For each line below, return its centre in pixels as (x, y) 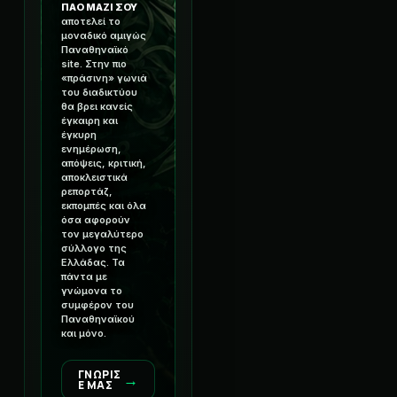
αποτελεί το (91, 21)
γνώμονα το (92, 290)
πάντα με (84, 276)
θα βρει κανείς (97, 106)
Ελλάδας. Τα (93, 262)
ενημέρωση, (91, 148)
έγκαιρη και (90, 120)
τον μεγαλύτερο (102, 234)
